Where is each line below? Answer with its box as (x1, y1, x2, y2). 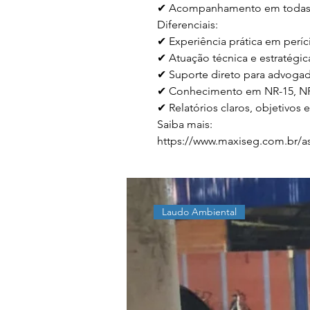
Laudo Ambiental (162, 206, 237, 219)
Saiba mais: (157, 118, 212, 131)
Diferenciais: (157, 18, 218, 31)
